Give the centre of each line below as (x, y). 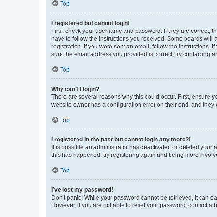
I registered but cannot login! (91, 23)
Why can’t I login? (75, 89)
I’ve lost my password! (82, 190)
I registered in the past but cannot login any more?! (121, 139)
